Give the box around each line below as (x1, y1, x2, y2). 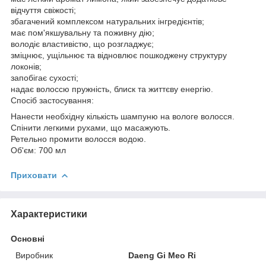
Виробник (15, 250, 53, 260)
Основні (11, 233, 45, 243)
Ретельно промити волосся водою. (11, 134, 146, 144)
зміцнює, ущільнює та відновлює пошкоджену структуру (11, 50, 227, 60)
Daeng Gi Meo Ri (128, 250, 197, 260)
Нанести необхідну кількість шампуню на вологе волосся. (11, 111, 235, 121)
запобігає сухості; (11, 72, 78, 83)
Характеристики (11, 208, 87, 219)
